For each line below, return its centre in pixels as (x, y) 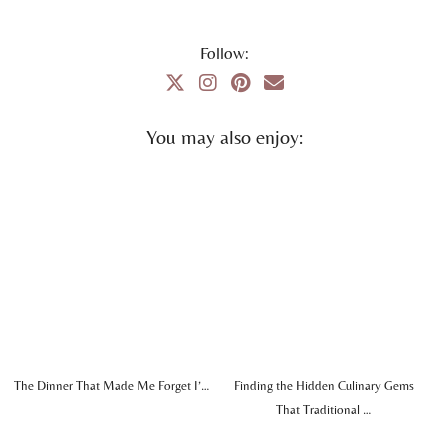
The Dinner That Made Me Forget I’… (112, 386)
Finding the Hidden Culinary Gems (323, 386)
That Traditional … (324, 410)
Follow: (224, 53)
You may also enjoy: (224, 137)
